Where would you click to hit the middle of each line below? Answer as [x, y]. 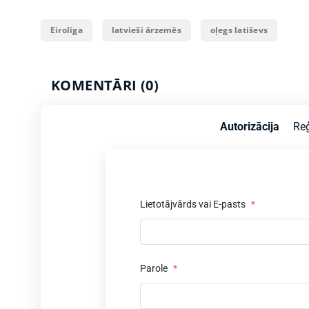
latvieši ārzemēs [146, 30]
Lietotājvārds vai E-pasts [194, 204]
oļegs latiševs [239, 30]
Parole [155, 268]
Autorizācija [249, 126]
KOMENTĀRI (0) [105, 85]
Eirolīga [67, 30]
